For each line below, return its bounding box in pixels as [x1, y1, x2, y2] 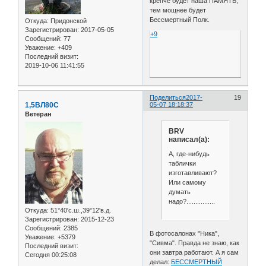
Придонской [49, 17, 87, 25]
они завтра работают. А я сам [150, 248, 239, 256]
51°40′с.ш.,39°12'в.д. [49, 206, 111, 214]
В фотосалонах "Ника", [150, 229, 220, 237]
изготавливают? [168, 169, 217, 176]
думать [168, 188, 191, 195]
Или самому [168, 178, 206, 186]
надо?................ [168, 197, 215, 205]
